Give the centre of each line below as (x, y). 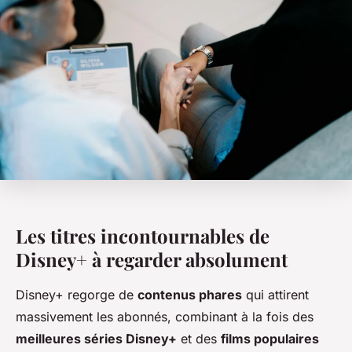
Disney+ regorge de (77, 295)
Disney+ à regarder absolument (152, 260)
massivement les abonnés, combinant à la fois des (165, 317)
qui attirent (275, 295)
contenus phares (190, 295)
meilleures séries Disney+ (96, 339)
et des (199, 339)
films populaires (270, 339)
